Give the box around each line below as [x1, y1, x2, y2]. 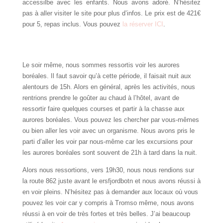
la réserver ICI [122, 20, 163, 28]
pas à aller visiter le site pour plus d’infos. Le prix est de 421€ [22, 9, 201, 17]
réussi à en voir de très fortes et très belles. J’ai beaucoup [22, 210, 190, 218]
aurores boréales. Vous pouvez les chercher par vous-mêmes [22, 115, 199, 123]
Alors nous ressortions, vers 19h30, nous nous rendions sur [22, 166, 194, 174]
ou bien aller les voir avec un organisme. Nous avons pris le [22, 126, 195, 134]
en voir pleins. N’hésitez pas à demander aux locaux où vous [22, 188, 198, 196]
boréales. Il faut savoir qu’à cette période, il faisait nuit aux [22, 72, 191, 80]
